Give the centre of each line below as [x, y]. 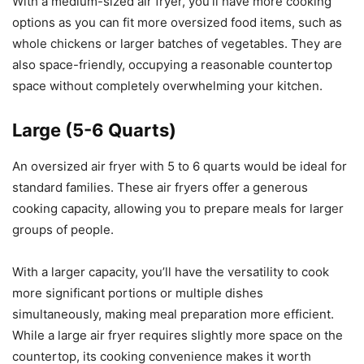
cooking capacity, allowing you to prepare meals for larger [178, 208]
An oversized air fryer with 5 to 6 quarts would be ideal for [180, 166]
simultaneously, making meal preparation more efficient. [173, 314]
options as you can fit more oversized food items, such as [177, 22]
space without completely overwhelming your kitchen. [167, 85]
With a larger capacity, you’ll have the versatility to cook [171, 271]
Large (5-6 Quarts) [94, 130]
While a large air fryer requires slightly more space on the [178, 335]
